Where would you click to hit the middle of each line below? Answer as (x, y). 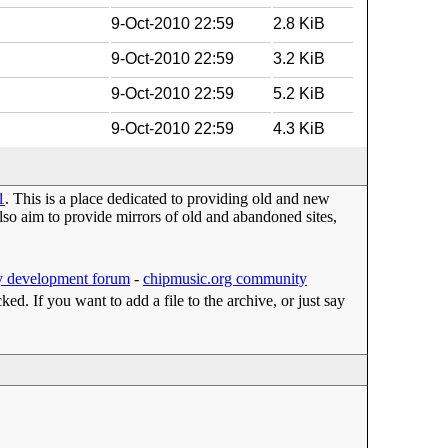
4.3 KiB (299, 128)
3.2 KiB (299, 58)
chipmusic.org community (225, 278)
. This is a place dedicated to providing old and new (168, 198)
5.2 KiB (299, 93)
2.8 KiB (299, 23)
